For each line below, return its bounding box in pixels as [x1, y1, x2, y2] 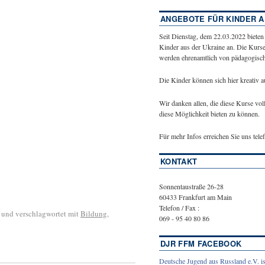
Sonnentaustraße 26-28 [159, 181, 224, 191]
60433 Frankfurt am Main [159, 192, 232, 202]
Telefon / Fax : [159, 202, 199, 212]
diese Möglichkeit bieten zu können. [159, 108, 260, 118]
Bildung [80, 208, 107, 219]
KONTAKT [160, 156, 198, 167]
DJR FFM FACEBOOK [160, 238, 242, 250]
